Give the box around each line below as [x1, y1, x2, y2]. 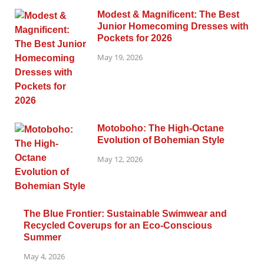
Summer [24, 232, 61, 243]
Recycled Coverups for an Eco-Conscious [24, 220, 212, 231]
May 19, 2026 [97, 52, 143, 63]
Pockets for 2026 [97, 33, 172, 44]
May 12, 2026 [97, 154, 143, 165]
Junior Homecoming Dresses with [97, 21, 249, 32]
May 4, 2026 [24, 251, 65, 262]
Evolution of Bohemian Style [97, 135, 225, 146]
